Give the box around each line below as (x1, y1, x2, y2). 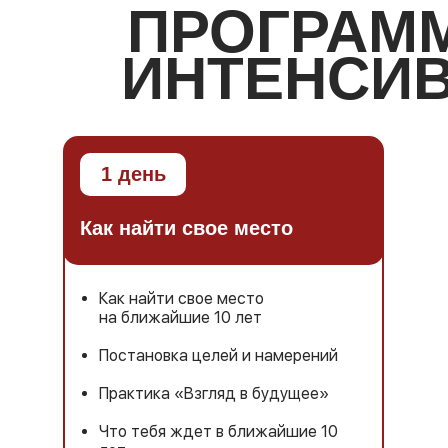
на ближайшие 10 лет (99, 308, 262, 327)
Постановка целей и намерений (99, 346, 338, 365)
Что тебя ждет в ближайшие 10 (99, 422, 338, 441)
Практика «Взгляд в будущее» (99, 384, 329, 403)
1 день (101, 163, 166, 185)
